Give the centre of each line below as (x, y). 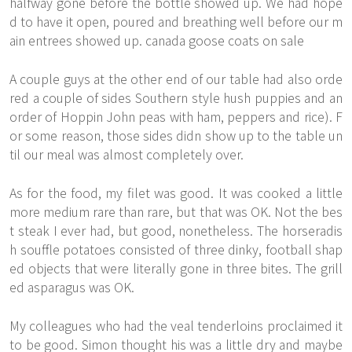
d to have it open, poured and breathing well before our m (176, 21)
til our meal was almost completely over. (126, 154)
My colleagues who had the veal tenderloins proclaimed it (176, 325)
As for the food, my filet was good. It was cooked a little (176, 192)
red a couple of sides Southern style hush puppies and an (176, 97)
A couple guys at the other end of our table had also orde (176, 79)
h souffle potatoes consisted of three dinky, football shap (176, 249)
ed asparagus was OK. (72, 287)
